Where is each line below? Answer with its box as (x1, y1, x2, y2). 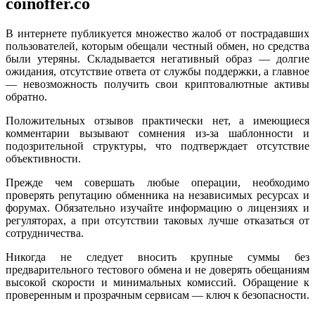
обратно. (6, 91, 47, 103)
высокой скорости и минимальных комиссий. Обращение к (6, 276, 309, 289)
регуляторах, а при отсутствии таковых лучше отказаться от (6, 214, 309, 227)
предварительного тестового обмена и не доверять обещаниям (6, 264, 309, 276)
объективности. (6, 153, 81, 165)
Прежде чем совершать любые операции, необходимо (6, 176, 309, 189)
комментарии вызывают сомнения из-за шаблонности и (6, 127, 309, 140)
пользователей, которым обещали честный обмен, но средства (6, 40, 309, 53)
